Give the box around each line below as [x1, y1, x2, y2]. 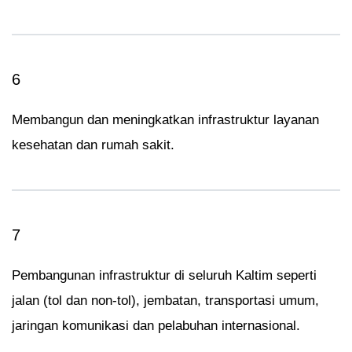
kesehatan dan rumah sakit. [12, 137, 174, 152]
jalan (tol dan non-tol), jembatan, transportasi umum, [12, 292, 319, 308]
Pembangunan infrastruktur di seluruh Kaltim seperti [12, 267, 317, 283]
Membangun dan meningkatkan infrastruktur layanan [12, 112, 319, 127]
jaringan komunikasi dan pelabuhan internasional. [12, 317, 300, 333]
